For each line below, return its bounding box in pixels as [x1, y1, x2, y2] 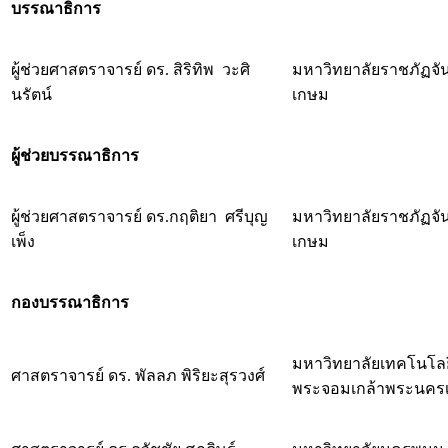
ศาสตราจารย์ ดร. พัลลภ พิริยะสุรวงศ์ [11, 366, 265, 384]
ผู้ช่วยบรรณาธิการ [11, 146, 139, 164]
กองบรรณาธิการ [11, 293, 129, 311]
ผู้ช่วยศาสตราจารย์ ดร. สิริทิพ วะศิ [11, 60, 250, 78]
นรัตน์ [11, 85, 52, 103]
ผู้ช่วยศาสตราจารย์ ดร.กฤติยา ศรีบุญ [11, 207, 268, 225]
